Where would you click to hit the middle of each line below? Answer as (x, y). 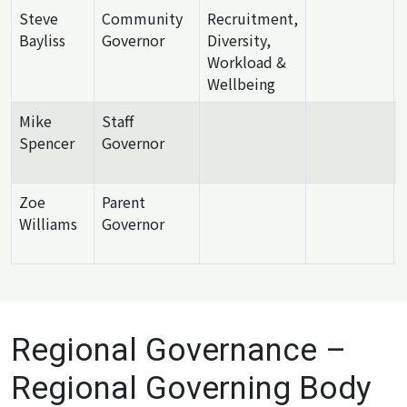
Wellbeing (241, 83)
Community (142, 18)
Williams (48, 223)
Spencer (47, 142)
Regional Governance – (179, 350)
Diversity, (239, 40)
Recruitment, (253, 18)
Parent (124, 201)
